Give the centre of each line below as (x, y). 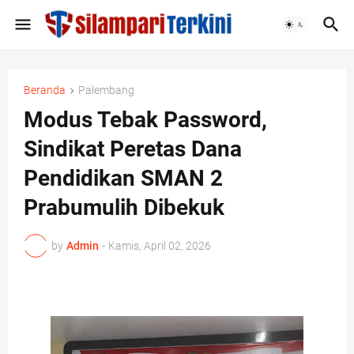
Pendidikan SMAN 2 (123, 179)
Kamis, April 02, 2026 (160, 245)
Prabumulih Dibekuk (124, 208)
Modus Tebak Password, (145, 120)
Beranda (45, 90)
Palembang (106, 90)
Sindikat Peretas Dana (133, 149)
